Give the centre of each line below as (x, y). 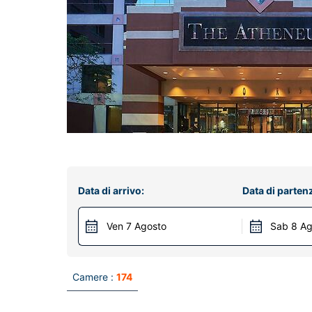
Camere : (93, 277)
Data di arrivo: (111, 190)
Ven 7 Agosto (136, 226)
